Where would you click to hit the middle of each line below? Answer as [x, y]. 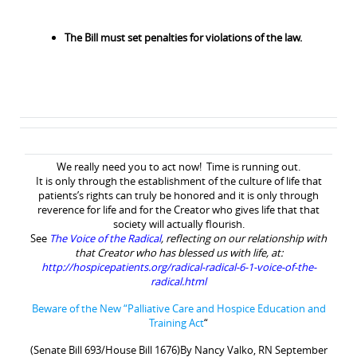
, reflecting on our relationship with [244, 238]
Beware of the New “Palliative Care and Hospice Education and [178, 308]
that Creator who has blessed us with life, [171, 252]
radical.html [178, 281]
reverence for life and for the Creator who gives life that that [178, 209]
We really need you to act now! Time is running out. [178, 166]
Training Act [177, 322]
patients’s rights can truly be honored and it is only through [178, 195]
